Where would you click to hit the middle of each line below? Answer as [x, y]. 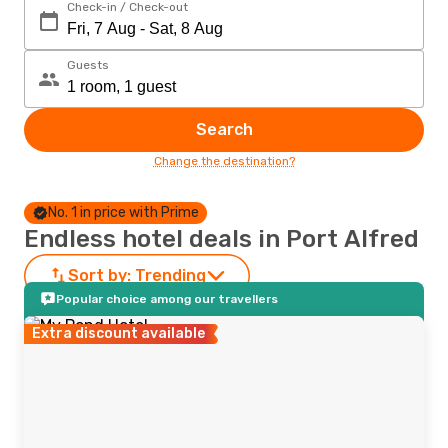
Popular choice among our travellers [167, 299]
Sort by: [99, 275]
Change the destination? [224, 161]
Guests [88, 65]
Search [224, 129]
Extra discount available [118, 333]
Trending [170, 275]
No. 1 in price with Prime [123, 212]
